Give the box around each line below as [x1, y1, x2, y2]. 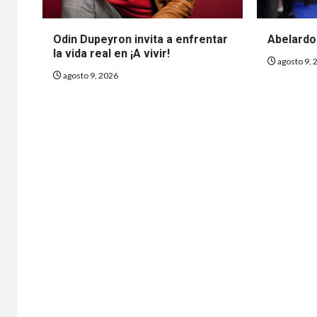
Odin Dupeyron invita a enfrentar [53, 32, 228, 46]
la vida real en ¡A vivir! [53, 46, 170, 60]
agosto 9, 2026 [62, 69, 118, 81]
